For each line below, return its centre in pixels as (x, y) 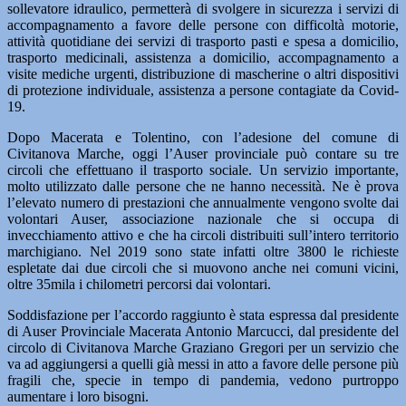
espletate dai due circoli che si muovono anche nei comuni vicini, (203, 268)
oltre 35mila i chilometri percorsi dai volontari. (139, 284)
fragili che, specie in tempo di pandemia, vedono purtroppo (203, 380)
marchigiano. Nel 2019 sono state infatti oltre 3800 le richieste (203, 251)
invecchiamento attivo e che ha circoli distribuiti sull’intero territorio (203, 235)
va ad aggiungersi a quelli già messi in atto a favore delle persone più (203, 364)
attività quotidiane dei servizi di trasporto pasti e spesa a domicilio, (203, 41)
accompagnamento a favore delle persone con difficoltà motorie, (203, 25)
